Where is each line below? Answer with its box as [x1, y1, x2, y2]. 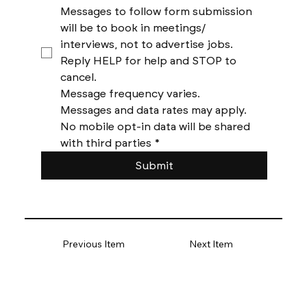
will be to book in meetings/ [60, 21, 206, 34]
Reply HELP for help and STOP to [60, 53, 236, 67]
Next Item [189, 238, 234, 251]
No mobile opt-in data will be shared [60, 119, 250, 133]
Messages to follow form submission [60, 4, 252, 18]
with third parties [60, 136, 151, 149]
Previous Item [62, 238, 125, 251]
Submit [134, 158, 173, 172]
